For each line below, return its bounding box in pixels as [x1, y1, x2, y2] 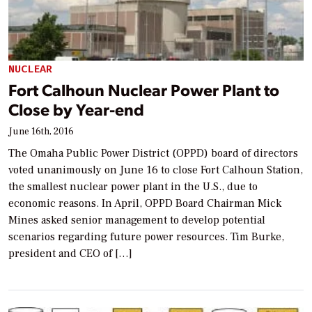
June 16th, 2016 [8, 125, 74, 138]
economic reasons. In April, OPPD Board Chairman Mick [8, 196, 281, 210]
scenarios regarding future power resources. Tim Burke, [8, 229, 284, 244]
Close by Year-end [8, 97, 144, 120]
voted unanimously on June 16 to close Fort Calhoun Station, [8, 162, 303, 177]
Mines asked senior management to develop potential [8, 212, 265, 227]
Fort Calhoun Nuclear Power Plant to [8, 78, 279, 100]
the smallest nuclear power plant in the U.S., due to [8, 179, 258, 194]
